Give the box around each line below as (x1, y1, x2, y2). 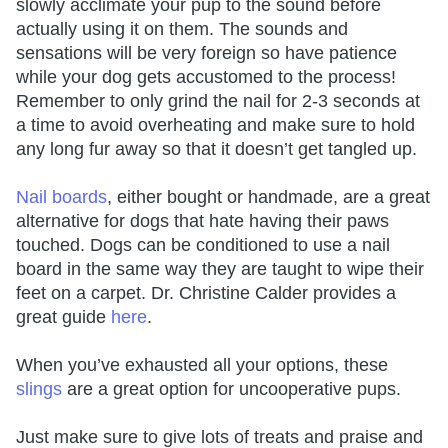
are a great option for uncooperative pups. (62, 378, 406, 399)
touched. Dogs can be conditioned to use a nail (16, 234, 390, 255)
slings (16, 378, 62, 399)
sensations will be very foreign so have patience (16, 42, 397, 63)
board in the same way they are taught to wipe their (16, 258, 424, 279)
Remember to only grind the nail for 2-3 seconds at (16, 90, 420, 111)
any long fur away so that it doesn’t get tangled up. (16, 138, 422, 159)
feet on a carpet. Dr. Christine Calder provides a (16, 282, 396, 303)
